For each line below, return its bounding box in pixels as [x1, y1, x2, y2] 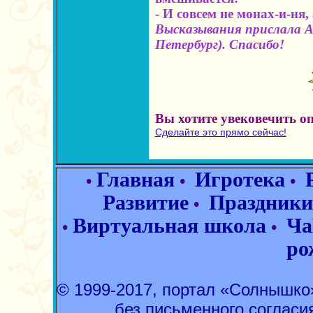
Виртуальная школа [73, 214, 266, 237]
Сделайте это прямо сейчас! [154, 126, 286, 138]
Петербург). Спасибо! [154, 37, 284, 52]
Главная [96, 168, 175, 191]
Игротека [195, 168, 285, 191]
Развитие [102, 191, 189, 214]
